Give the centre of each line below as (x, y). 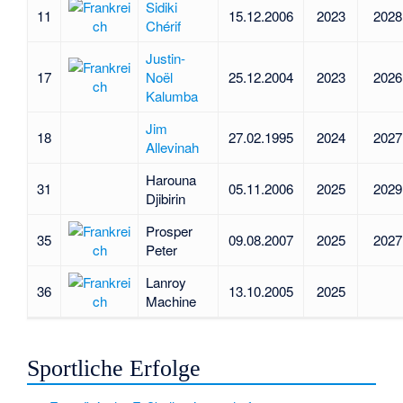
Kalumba (171, 96)
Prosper (169, 231)
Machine (170, 301)
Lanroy (166, 282)
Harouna (170, 180)
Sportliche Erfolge (114, 369)
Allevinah (172, 148)
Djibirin (165, 199)
